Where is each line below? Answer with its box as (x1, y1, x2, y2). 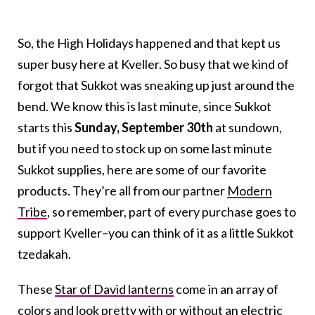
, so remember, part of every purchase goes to (47, 204, 296, 220)
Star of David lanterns (55, 281, 174, 297)
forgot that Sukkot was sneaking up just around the (18, 77, 295, 94)
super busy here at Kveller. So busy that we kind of (18, 56, 289, 72)
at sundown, (215, 120, 282, 136)
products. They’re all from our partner (18, 183, 227, 199)
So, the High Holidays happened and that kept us (18, 35, 281, 51)
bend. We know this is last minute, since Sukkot (18, 98, 271, 115)
